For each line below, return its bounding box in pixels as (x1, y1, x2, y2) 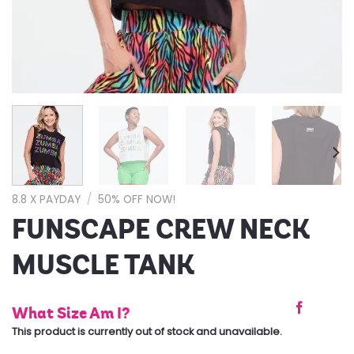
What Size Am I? (12, 303, 130, 323)
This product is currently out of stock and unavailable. (12, 325, 282, 339)
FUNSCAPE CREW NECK (12, 213, 310, 247)
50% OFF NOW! (98, 192, 176, 208)
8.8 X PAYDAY (12, 192, 81, 208)
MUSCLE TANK (12, 248, 194, 283)
